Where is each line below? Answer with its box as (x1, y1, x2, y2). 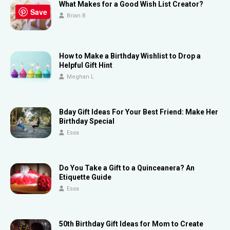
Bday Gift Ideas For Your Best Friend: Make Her (59, 108, 218, 117)
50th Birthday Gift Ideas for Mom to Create (59, 220, 203, 228)
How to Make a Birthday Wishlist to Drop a (59, 52, 201, 61)
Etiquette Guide (59, 173, 111, 182)
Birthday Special (59, 117, 114, 126)
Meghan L (67, 73, 94, 81)
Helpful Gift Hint (59, 61, 112, 70)
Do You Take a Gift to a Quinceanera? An (59, 164, 195, 172)
